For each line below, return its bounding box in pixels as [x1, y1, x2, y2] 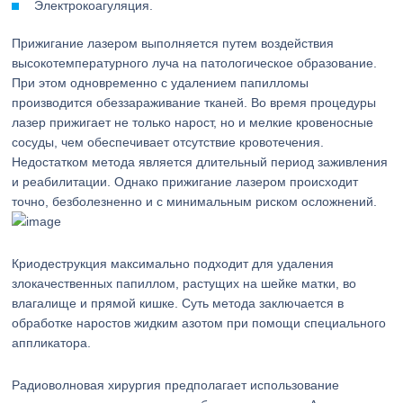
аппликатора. [12, 336, 92, 350]
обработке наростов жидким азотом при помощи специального [12, 316, 387, 330]
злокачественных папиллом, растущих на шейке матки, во [12, 276, 357, 291]
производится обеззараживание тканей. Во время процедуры [12, 95, 377, 110]
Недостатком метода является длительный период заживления [12, 155, 389, 169]
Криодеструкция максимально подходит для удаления [12, 256, 335, 271]
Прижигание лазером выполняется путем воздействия [12, 36, 335, 50]
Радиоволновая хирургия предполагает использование [12, 378, 340, 392]
